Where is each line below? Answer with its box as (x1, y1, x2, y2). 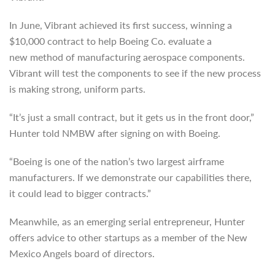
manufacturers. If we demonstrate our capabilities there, (9, 170, 252, 184)
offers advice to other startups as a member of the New (9, 230, 247, 244)
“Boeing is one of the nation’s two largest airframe (9, 154, 224, 168)
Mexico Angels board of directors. (9, 246, 155, 260)
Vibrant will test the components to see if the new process (9, 66, 261, 80)
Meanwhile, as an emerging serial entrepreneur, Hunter (9, 214, 245, 228)
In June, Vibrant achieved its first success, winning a (9, 18, 232, 32)
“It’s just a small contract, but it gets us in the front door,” (9, 110, 254, 124)
